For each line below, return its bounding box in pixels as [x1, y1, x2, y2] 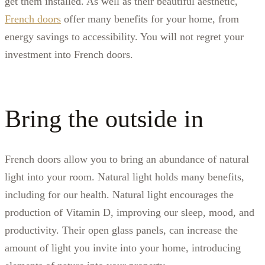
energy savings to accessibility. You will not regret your [5, 30, 244, 43]
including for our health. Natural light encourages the [5, 188, 234, 201]
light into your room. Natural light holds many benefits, [5, 170, 244, 183]
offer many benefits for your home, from [61, 12, 239, 25]
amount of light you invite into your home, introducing [5, 241, 241, 254]
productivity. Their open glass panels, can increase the [5, 224, 238, 236]
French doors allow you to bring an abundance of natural [5, 153, 249, 165]
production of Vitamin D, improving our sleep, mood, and [5, 206, 254, 218]
